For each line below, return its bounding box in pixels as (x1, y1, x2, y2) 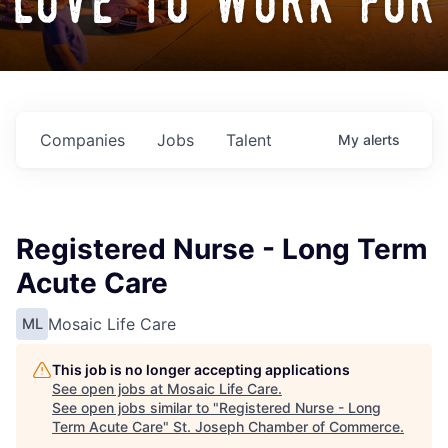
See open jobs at (52, 380, 167, 398)
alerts (363, 131, 400, 149)
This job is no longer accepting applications (52, 361, 350, 379)
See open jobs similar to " (52, 399, 219, 417)
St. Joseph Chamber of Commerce (173, 418, 400, 436)
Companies (40, 130, 125, 151)
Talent (226, 130, 272, 151)
